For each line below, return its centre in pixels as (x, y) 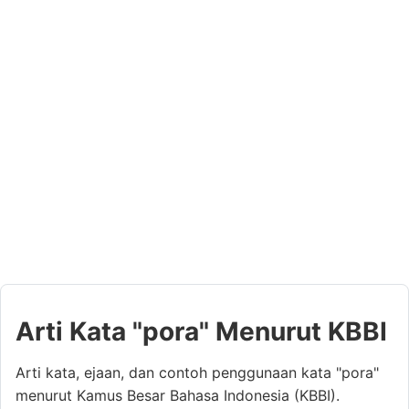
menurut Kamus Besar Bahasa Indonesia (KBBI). (178, 395)
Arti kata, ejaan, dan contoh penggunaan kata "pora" (197, 372)
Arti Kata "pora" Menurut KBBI (201, 331)
